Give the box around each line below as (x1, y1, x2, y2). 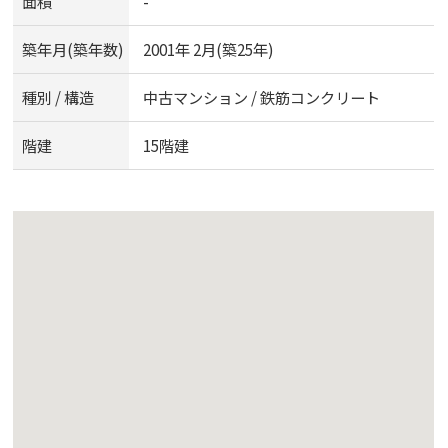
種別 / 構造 (22, 86, 95, 109)
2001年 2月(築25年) (142, 38, 274, 61)
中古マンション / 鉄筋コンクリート (142, 86, 380, 109)
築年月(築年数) (22, 38, 125, 61)
